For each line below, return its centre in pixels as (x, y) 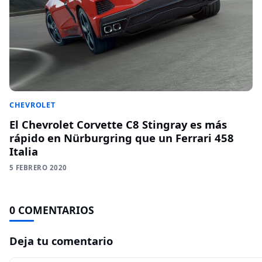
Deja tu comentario (61, 240)
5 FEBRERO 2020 (38, 167)
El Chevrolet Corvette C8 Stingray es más (118, 124)
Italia (24, 151)
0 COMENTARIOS (52, 210)
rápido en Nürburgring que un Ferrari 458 (122, 137)
